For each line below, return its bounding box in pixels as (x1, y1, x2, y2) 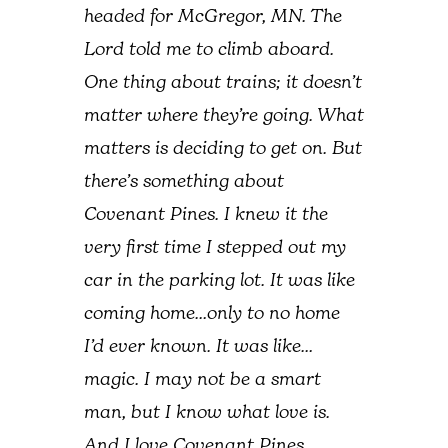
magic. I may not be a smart (84, 371, 321, 390)
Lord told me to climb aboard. (84, 41, 334, 60)
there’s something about (84, 173, 284, 192)
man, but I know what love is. (84, 404, 330, 423)
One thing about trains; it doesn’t (84, 74, 362, 93)
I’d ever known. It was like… (84, 338, 313, 357)
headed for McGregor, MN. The (84, 8, 342, 27)
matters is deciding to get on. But (84, 140, 362, 159)
